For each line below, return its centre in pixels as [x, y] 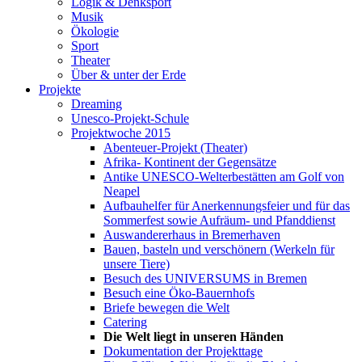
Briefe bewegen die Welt [166, 308]
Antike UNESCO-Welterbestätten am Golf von [224, 177]
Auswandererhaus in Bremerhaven [192, 235]
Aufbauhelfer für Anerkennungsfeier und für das [227, 206]
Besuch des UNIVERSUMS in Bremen [205, 279]
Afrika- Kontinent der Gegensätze [190, 162]
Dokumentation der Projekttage [183, 351]
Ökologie [95, 32]
